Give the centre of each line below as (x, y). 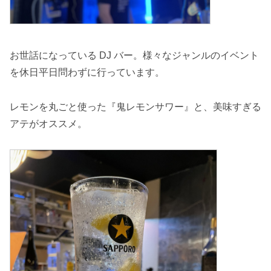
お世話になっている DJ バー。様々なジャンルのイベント (134, 55)
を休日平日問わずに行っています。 (87, 72)
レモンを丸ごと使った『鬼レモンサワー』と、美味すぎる (135, 106)
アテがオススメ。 (48, 123)
